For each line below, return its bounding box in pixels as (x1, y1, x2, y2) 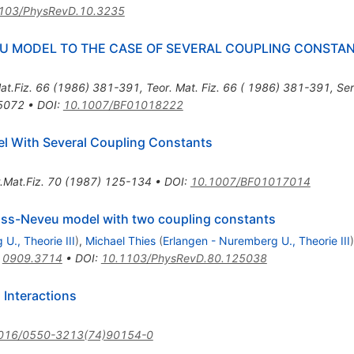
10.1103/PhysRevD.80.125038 (100, 250, 267, 265)
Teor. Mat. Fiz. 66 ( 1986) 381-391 (145, 80, 330, 94)
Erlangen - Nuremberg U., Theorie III (162, 233, 350, 247)
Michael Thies (85, 233, 156, 247)
